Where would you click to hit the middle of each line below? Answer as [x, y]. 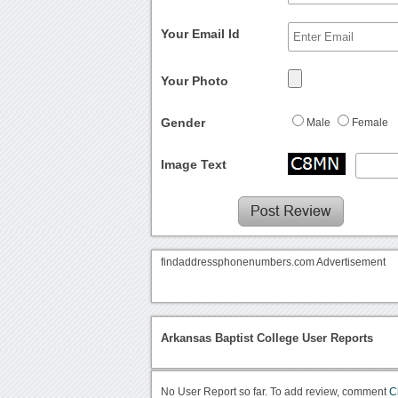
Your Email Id [201, 33]
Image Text [194, 164]
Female [370, 122]
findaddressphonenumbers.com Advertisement [274, 262]
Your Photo [195, 80]
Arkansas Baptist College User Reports [267, 338]
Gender [183, 122]
